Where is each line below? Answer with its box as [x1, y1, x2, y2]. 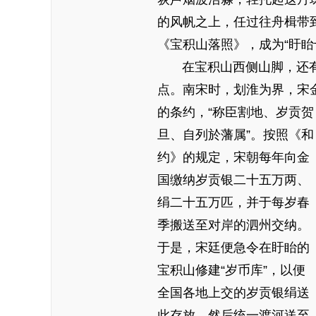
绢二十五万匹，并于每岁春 [157, 195, 310, 209]
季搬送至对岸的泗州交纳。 [157, 218, 310, 232]
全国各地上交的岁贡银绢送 [157, 286, 310, 300]
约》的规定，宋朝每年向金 [157, 150, 310, 164]
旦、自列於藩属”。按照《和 [157, 128, 314, 142]
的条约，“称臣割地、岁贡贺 [157, 105, 314, 119]
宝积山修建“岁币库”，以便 [157, 263, 305, 277]
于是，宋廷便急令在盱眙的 [157, 241, 310, 255]
